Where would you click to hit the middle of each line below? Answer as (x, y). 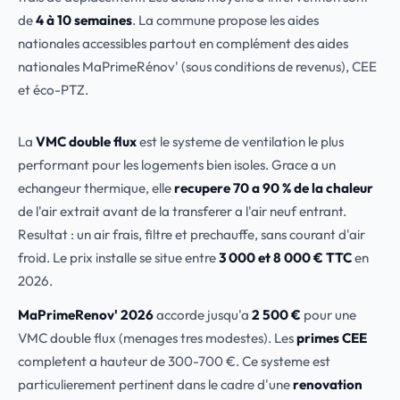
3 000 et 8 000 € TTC (285, 258)
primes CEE (332, 338)
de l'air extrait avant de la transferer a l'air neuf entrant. (182, 211)
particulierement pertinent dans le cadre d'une (155, 384)
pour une (329, 315)
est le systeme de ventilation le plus (240, 142)
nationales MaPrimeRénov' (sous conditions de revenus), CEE (197, 67)
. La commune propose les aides (225, 20)
